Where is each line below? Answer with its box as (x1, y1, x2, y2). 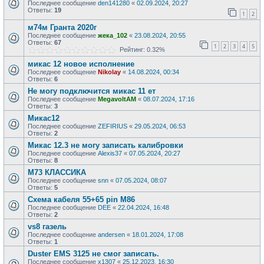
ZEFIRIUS (98, 123, 127, 130)
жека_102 (98, 32, 127, 39)
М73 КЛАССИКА (28, 168, 86, 177)
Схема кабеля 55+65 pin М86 (28, 195, 135, 204)
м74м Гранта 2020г (28, 23, 97, 32)
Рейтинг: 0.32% (116, 46, 165, 53)
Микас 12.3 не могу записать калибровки (28, 141, 183, 150)
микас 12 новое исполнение (28, 60, 134, 68)
